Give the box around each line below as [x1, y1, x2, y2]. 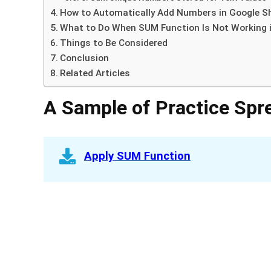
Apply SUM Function [84, 149, 191, 163]
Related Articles [60, 67, 131, 79]
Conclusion [60, 52, 109, 64]
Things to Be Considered [60, 37, 168, 48]
